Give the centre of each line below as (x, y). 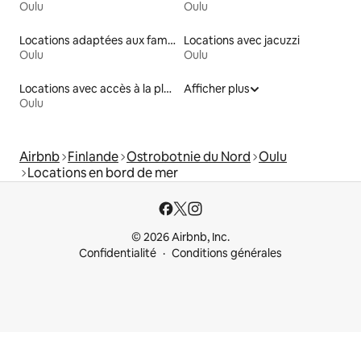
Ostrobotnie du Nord (189, 157)
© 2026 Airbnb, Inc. (180, 237)
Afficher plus (217, 89)
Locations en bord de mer (103, 173)
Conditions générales (227, 253)
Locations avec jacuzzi (242, 41)
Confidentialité (118, 253)
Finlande (93, 157)
